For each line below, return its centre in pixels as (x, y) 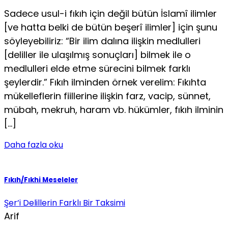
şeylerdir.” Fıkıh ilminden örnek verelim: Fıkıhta (105, 82)
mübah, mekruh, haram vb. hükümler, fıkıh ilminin (114, 110)
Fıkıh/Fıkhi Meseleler (41, 180)
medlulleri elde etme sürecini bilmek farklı (97, 69)
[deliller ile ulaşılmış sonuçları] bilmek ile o (97, 55)
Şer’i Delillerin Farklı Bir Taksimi (65, 203)
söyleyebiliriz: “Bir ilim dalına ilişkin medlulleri (102, 41)
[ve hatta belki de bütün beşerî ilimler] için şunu (111, 27)
